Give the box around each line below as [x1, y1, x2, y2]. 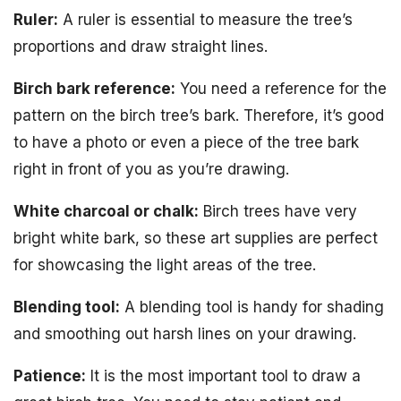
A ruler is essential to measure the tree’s [58, 11, 353, 30]
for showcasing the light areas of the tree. [13, 256, 316, 275]
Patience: [13, 367, 86, 386]
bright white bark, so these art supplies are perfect [13, 229, 378, 248]
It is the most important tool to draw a [86, 367, 361, 386]
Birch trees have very [199, 202, 357, 221]
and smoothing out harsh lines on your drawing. [13, 325, 356, 344]
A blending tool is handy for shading [120, 298, 384, 317]
